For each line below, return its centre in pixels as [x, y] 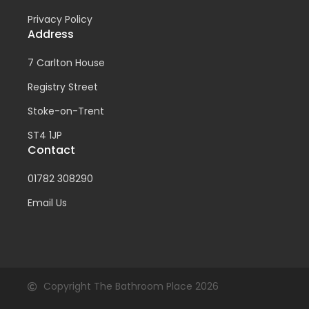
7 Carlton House [66, 63]
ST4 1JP [45, 136]
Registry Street [63, 87]
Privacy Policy [60, 20]
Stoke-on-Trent [66, 111]
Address [51, 34]
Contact [51, 150]
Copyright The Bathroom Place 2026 [131, 287]
